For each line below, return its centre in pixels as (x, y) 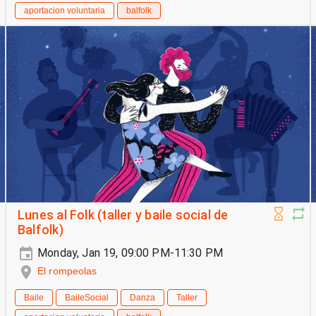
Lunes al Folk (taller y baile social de (123, 215)
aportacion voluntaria (65, 11)
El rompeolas (67, 271)
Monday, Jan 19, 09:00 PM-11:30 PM (129, 253)
